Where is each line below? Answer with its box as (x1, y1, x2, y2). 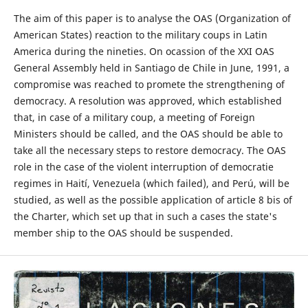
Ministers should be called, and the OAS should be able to (13, 127, 283, 141)
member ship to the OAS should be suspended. (13, 226, 233, 240)
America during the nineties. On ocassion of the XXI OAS (13, 45, 274, 58)
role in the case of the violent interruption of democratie (13, 160, 274, 174)
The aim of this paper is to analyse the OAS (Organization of (13, 12, 291, 25)
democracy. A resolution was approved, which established (13, 94, 282, 108)
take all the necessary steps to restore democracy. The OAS (13, 144, 286, 157)
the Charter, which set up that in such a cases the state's (13, 210, 277, 223)
